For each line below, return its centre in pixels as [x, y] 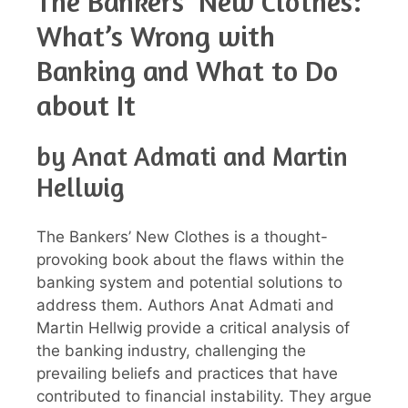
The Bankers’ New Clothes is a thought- [182, 237]
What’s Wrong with [156, 36]
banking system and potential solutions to [189, 283]
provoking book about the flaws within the [190, 260]
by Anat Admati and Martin [192, 156]
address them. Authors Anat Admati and [185, 306]
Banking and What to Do [187, 70]
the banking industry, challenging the [171, 351]
